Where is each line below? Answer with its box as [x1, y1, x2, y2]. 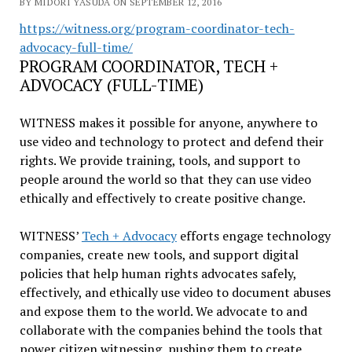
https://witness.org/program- [19, 20, 191, 37]
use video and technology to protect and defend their [19, 133, 324, 150]
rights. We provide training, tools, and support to [19, 152, 300, 169]
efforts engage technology [176, 227, 331, 244]
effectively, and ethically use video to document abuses [19, 284, 331, 301]
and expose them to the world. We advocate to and [19, 302, 307, 320]
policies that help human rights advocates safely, [19, 265, 296, 282]
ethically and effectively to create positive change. [19, 189, 306, 207]
